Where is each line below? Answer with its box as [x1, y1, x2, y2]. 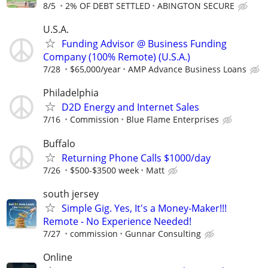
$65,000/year [70, 63, 121, 75]
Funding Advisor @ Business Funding [62, 37, 227, 51]
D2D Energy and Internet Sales [62, 100, 199, 114]
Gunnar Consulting [125, 227, 201, 239]
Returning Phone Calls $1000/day [62, 151, 211, 165]
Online [43, 250, 72, 264]
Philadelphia [43, 86, 99, 100]
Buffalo [43, 136, 75, 150]
